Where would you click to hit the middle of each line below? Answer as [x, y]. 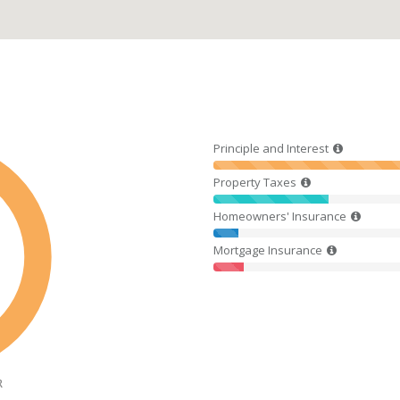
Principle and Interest [271, 149]
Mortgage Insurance [268, 250]
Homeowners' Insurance [280, 217]
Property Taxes [255, 183]
